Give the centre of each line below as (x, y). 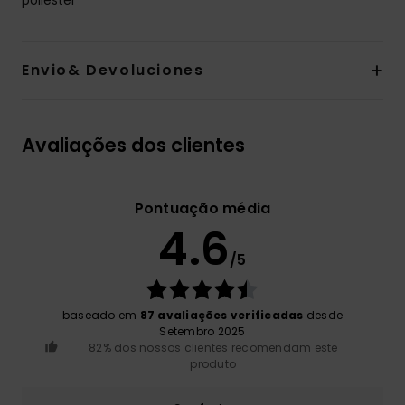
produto (213, 363)
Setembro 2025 (202, 331)
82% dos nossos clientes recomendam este (213, 347)
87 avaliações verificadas (221, 315)
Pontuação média (202, 208)
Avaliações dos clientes (133, 145)
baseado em (101, 315)
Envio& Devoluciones (113, 70)
